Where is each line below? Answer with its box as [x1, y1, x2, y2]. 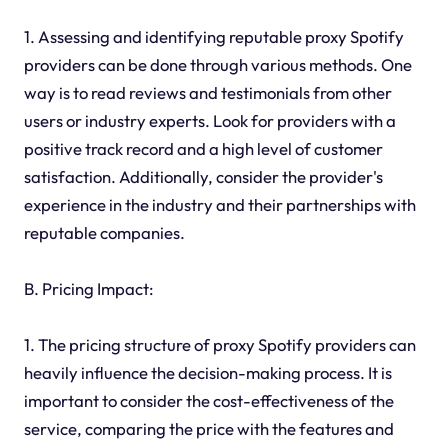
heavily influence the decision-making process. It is [23, 361, 392, 383]
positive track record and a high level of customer [23, 137, 383, 159]
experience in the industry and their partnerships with [23, 193, 416, 215]
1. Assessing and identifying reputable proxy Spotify [23, 25, 404, 47]
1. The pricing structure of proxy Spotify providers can [23, 333, 416, 355]
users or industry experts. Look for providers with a [23, 109, 396, 131]
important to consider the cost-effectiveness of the [23, 389, 394, 411]
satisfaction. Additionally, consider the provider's [23, 165, 383, 187]
